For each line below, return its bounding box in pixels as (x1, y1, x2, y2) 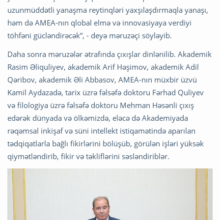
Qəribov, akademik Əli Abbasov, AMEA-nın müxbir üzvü (7, 75, 197, 85)
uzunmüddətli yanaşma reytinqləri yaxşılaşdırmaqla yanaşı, (7, 5, 208, 15)
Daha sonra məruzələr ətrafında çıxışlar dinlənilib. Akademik (7, 49, 212, 59)
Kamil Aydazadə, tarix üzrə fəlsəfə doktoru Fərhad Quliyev (7, 87, 204, 98)
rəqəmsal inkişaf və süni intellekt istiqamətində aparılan (7, 126, 195, 136)
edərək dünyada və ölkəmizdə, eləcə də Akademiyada (7, 113, 188, 123)
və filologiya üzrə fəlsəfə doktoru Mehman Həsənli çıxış (7, 100, 194, 110)
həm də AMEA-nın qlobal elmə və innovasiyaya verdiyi (7, 18, 192, 28)
